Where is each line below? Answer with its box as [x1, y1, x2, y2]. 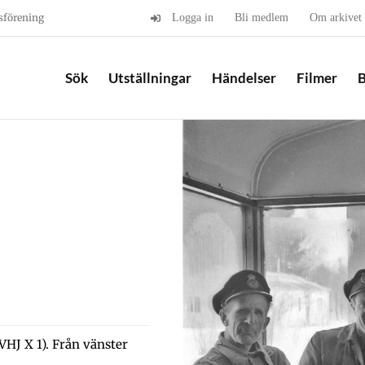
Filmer [297, 68, 337, 86]
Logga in [172, 11, 213, 24]
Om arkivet [310, 11, 362, 24]
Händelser [212, 68, 276, 86]
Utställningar [108, 68, 191, 86]
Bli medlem [235, 11, 288, 24]
